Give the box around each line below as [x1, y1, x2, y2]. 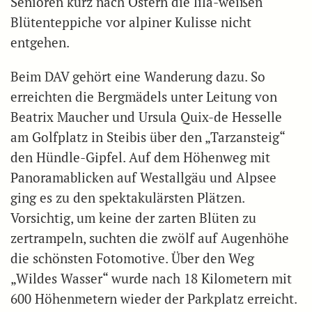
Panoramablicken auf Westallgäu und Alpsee [10, 169, 276, 187]
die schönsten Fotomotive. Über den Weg [10, 250, 254, 267]
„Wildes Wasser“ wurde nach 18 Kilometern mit [10, 270, 292, 288]
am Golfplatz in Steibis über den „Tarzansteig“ [10, 129, 285, 146]
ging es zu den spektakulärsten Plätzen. [10, 189, 244, 207]
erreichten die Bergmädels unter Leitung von [10, 88, 277, 106]
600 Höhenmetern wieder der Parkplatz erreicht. [10, 290, 297, 308]
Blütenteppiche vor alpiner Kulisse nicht [10, 14, 251, 31]
